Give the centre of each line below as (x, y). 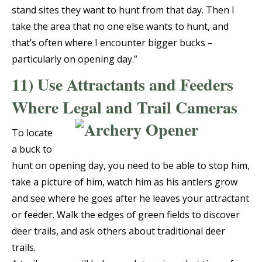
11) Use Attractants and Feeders (123, 85)
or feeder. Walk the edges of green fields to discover (126, 215)
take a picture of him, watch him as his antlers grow (125, 182)
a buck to (32, 149)
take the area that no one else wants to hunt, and (120, 27)
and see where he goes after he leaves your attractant (130, 199)
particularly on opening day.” (75, 59)
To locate (32, 133)
